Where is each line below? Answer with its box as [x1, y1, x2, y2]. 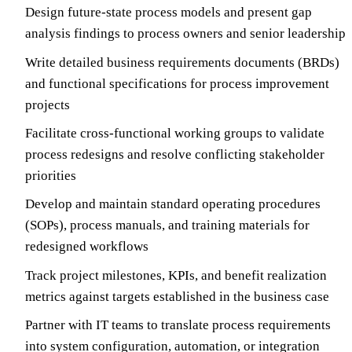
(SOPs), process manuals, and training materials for [25, 218, 310, 233]
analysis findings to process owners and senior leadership [25, 26, 346, 42]
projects [25, 97, 70, 112]
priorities [25, 167, 76, 183]
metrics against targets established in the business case [25, 288, 329, 304]
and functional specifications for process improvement [25, 75, 329, 91]
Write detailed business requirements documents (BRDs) [25, 54, 339, 70]
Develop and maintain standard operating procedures [25, 196, 321, 212]
